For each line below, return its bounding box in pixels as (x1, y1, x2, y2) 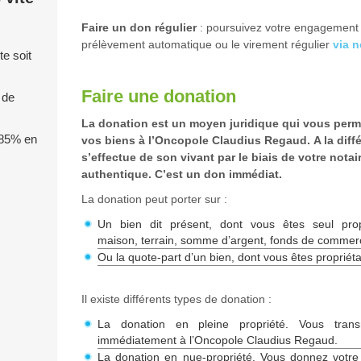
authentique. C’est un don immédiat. (81, 168, 285, 180)
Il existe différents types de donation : (81, 293, 272, 305)
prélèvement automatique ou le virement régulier (81, 38, 333, 51)
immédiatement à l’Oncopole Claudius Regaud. (97, 334, 338, 346)
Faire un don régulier (81, 21, 197, 34)
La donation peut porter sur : (81, 193, 227, 205)
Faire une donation (81, 86, 236, 106)
